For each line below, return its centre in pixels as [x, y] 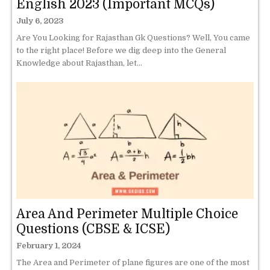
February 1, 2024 [49, 246]
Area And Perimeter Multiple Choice [127, 214]
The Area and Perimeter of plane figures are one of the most [133, 263]
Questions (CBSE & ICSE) [93, 229]
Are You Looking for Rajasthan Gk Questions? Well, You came [133, 37]
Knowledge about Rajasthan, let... [79, 63]
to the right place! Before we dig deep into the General [121, 50]
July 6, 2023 [40, 20]
